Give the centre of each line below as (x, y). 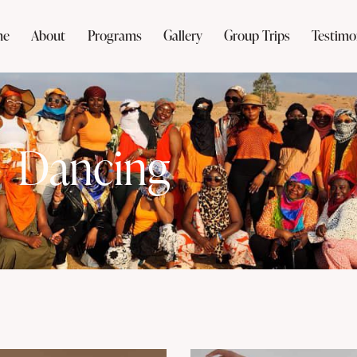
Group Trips (257, 36)
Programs (114, 36)
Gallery (182, 36)
